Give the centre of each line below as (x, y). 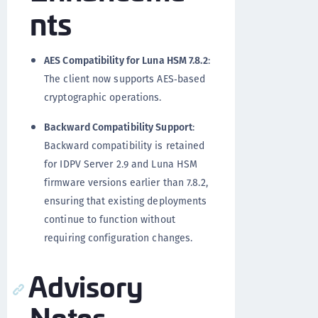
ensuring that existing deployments (126, 201)
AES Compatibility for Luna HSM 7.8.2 (126, 60)
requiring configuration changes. (119, 238)
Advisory (86, 285)
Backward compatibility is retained (125, 146)
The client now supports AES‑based (125, 79)
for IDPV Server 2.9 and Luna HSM (121, 164)
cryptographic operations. (103, 97)
